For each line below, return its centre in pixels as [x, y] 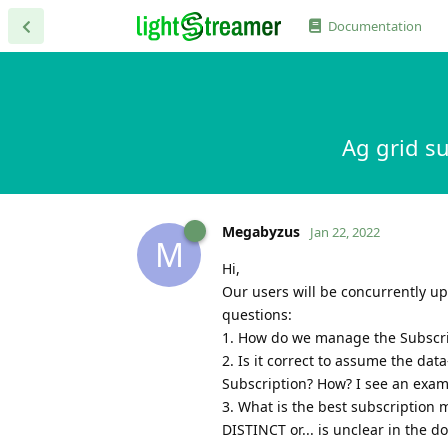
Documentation [374, 26]
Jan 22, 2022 [345, 231]
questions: [257, 314]
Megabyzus [261, 231]
